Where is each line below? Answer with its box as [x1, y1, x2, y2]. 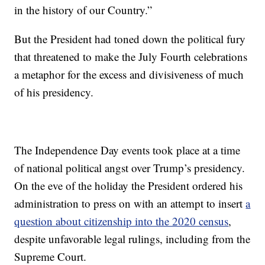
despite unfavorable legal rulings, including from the [14, 231, 251, 246]
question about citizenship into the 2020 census [14, 214, 229, 228]
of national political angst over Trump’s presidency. [14, 160, 245, 175]
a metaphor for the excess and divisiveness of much [14, 67, 244, 82]
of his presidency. [14, 85, 94, 99]
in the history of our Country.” [14, 2, 153, 17]
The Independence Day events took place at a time [14, 143, 241, 157]
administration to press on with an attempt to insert [14, 196, 246, 211]
